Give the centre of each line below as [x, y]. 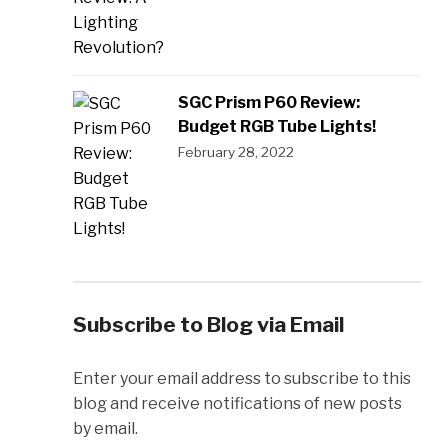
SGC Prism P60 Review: [268, 102]
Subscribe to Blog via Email [208, 324]
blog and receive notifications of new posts [237, 403]
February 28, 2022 [235, 151]
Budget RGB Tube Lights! [276, 126]
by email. [105, 428]
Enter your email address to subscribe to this [241, 378]
